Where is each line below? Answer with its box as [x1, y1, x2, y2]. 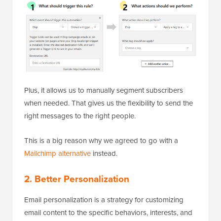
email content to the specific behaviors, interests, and [24, 207, 192, 218]
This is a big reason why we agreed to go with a [24, 135, 178, 146]
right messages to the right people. [24, 110, 136, 121]
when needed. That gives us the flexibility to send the [24, 97, 193, 108]
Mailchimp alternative [24, 147, 91, 158]
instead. [91, 147, 117, 158]
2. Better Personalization [24, 171, 129, 185]
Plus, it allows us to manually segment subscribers [24, 84, 183, 95]
